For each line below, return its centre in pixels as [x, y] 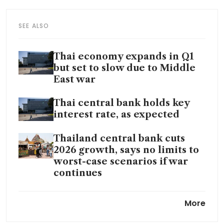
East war [74, 80]
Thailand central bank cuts [119, 139]
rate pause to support [106, 208]
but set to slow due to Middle [124, 68]
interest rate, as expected [116, 115]
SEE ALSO [34, 26]
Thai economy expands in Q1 [123, 57]
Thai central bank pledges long [129, 197]
